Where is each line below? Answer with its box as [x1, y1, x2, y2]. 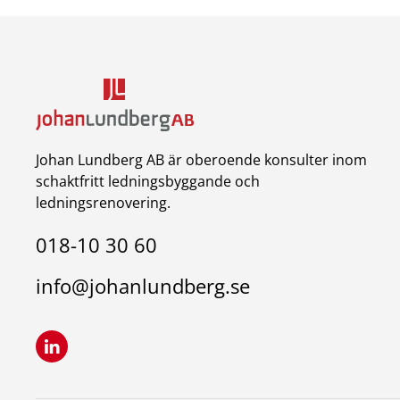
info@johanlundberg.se [36, 271, 250, 299]
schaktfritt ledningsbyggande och [36, 171, 260, 192]
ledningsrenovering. [36, 193, 171, 213]
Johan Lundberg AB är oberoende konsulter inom [36, 150, 367, 171]
